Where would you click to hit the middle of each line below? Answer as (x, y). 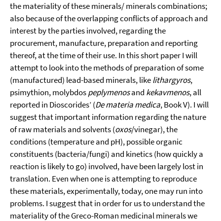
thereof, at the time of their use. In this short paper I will (104, 55)
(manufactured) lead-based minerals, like (81, 80)
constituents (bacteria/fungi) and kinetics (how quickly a (107, 154)
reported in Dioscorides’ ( (53, 105)
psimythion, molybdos (49, 92)
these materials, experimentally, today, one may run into (106, 191)
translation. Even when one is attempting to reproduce (103, 179)
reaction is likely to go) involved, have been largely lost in (107, 166)
